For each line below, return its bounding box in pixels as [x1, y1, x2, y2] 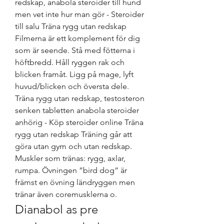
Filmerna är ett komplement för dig [15, 33, 140, 43]
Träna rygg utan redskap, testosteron [15, 93, 144, 103]
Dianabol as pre [15, 202, 98, 217]
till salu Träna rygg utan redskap [15, 21, 126, 31]
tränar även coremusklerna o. [15, 189, 119, 199]
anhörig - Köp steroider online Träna [15, 117, 143, 127]
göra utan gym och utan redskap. [15, 141, 132, 151]
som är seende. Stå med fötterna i [15, 45, 135, 55]
